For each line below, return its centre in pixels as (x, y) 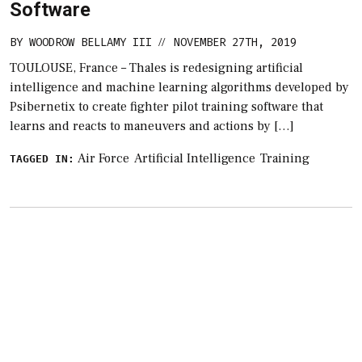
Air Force (103, 158)
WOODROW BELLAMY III (90, 42)
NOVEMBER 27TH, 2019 (235, 42)
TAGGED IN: (42, 158)
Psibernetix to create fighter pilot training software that (166, 106)
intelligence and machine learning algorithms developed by (179, 87)
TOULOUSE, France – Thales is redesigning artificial (156, 67)
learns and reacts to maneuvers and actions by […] (152, 126)
